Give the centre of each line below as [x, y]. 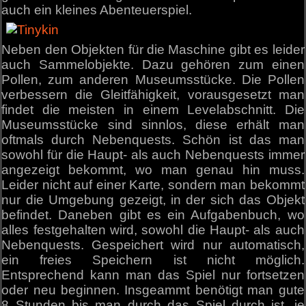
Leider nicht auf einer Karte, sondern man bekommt [153, 184]
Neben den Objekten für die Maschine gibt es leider [153, 49]
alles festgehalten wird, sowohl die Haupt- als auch [153, 229]
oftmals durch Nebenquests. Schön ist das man [153, 139]
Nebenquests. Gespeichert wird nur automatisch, [153, 245]
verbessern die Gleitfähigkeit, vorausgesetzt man [153, 94]
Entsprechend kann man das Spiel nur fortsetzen [153, 275]
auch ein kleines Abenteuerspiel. [97, 10]
